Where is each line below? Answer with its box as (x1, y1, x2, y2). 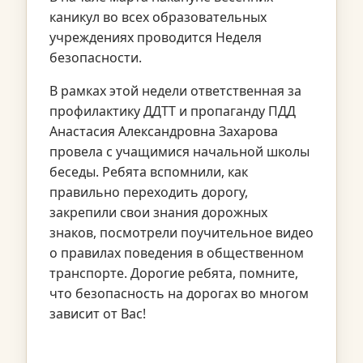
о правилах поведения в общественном (49, 243, 304, 262)
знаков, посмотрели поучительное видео (49, 223, 314, 241)
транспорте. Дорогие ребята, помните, (49, 263, 298, 282)
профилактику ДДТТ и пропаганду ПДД (49, 101, 296, 120)
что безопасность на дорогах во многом (49, 284, 309, 302)
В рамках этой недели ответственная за (49, 81, 301, 100)
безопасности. (49, 48, 142, 66)
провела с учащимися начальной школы (49, 142, 310, 160)
